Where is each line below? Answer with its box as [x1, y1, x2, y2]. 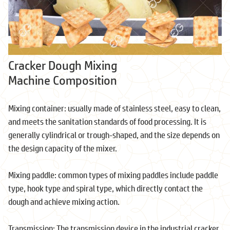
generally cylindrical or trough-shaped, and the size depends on [8, 129, 220, 140]
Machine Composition [8, 72, 117, 87]
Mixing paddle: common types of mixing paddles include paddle [8, 169, 218, 180]
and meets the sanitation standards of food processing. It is [8, 116, 206, 126]
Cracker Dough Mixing [8, 57, 117, 72]
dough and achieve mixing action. [8, 196, 120, 206]
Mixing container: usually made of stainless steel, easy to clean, [8, 103, 221, 113]
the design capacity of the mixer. [8, 143, 117, 153]
